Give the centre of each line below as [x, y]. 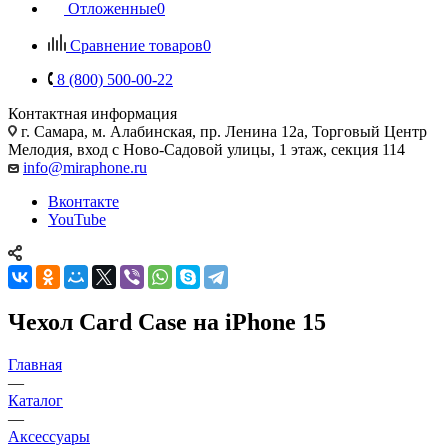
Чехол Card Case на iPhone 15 [167, 321]
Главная [35, 364]
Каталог [35, 400]
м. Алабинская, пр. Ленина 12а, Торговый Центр [259, 131]
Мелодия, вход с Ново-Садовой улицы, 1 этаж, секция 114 [206, 149]
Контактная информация [92, 113]
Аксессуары [49, 436]
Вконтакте [83, 201]
